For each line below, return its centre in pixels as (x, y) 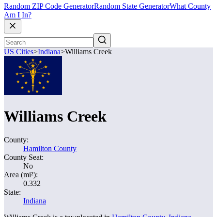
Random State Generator (132, 6)
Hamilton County (50, 148)
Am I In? (18, 15)
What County (190, 6)
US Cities (19, 52)
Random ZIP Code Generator (49, 6)
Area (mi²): (21, 175)
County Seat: (24, 157)
